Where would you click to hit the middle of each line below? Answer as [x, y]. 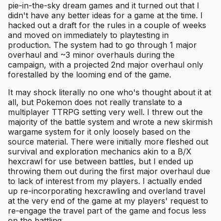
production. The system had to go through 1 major [102, 45]
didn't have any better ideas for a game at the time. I [105, 16]
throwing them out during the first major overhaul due [109, 171]
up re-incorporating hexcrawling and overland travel [107, 191]
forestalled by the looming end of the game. [90, 75]
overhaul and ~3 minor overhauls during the [91, 55]
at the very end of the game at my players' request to [108, 201]
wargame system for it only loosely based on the [99, 132]
